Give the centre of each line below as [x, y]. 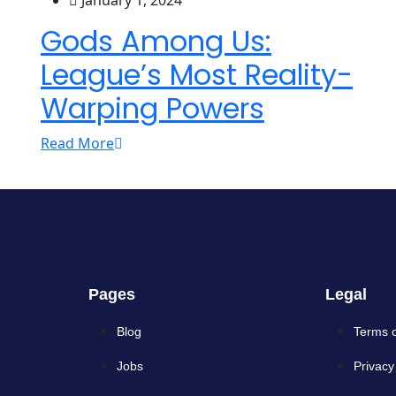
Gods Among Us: [156, 42]
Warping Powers [152, 109]
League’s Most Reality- [197, 75]
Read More [77, 144]
